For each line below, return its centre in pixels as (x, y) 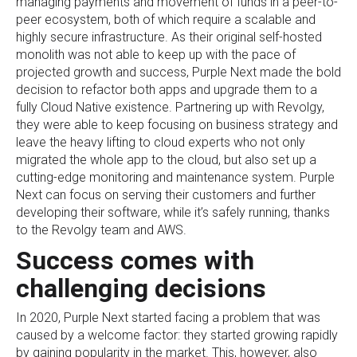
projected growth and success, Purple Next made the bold (178, 72)
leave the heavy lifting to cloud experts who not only (161, 142)
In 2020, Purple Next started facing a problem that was (168, 318)
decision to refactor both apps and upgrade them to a (167, 90)
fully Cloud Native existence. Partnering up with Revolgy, (170, 107)
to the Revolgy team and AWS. (101, 230)
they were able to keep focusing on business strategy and (177, 125)
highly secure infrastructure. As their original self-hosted (169, 37)
